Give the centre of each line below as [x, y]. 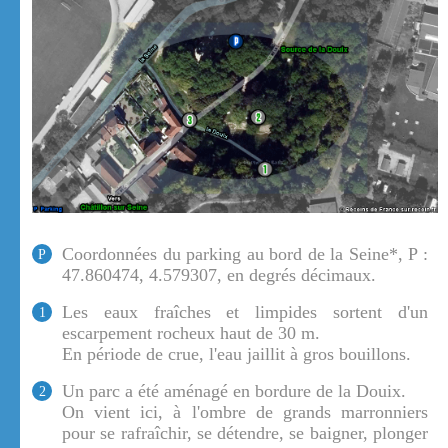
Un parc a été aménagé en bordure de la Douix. [234, 391]
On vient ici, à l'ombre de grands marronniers [245, 412]
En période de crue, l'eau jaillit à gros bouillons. [236, 354]
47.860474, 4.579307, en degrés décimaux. [219, 275]
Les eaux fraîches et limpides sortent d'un [245, 312]
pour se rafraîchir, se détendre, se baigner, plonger [245, 433]
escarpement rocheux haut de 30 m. [191, 333]
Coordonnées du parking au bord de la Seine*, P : [245, 254]
